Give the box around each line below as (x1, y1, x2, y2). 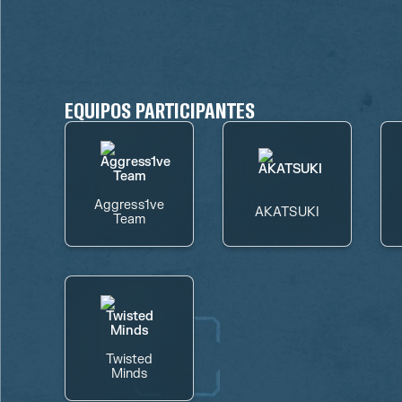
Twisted (105, 352, 153, 367)
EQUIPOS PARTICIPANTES (65, 97, 256, 123)
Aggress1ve (93, 197, 165, 213)
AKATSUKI (255, 205, 319, 220)
